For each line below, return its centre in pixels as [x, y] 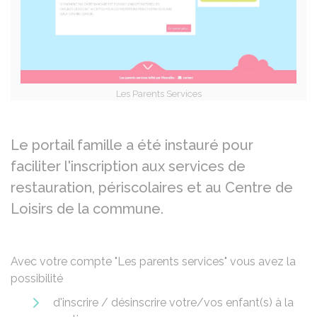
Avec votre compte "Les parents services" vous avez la [153, 261]
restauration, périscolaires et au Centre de [152, 188]
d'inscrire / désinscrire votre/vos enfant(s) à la [173, 302]
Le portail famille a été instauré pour [132, 145]
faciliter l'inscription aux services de [128, 166]
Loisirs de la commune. [87, 209]
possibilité [37, 278]
